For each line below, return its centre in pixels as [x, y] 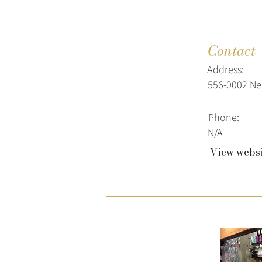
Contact [232, 51]
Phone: [224, 117]
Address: [225, 69]
